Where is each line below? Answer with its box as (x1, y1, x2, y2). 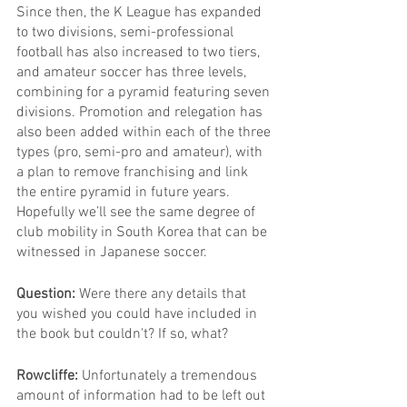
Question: (16, 284, 79, 303)
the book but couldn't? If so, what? (16, 324, 228, 343)
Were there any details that (79, 284, 250, 303)
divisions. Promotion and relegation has (16, 103, 266, 122)
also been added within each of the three (16, 123, 274, 142)
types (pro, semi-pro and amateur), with (16, 143, 266, 162)
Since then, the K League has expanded (16, 3, 265, 22)
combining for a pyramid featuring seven (16, 83, 273, 102)
